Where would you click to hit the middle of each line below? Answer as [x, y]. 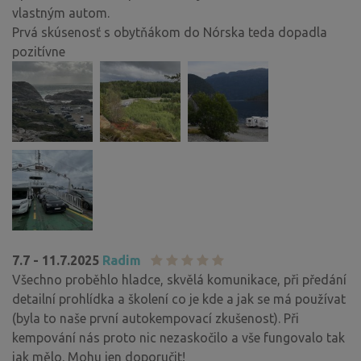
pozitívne [39, 51]
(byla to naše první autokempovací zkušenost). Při [156, 318]
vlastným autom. [61, 12]
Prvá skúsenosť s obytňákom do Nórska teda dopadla [170, 32]
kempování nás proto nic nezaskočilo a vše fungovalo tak [178, 337]
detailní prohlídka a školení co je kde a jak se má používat [179, 299]
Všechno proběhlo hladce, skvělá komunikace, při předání [179, 279]
